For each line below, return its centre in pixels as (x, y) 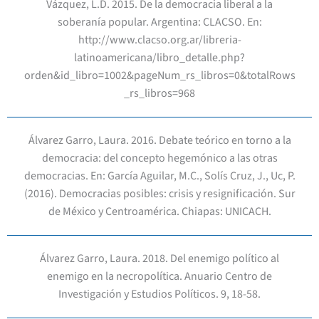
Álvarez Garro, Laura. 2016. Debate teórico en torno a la (159, 141)
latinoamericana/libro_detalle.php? (159, 58)
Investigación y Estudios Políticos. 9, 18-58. (159, 294)
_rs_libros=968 (159, 94)
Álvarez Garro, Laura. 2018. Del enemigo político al (159, 259)
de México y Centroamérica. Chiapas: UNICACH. (159, 212)
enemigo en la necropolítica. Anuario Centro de (159, 277)
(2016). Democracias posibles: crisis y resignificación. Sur (159, 194)
